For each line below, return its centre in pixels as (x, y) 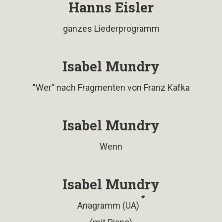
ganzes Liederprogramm (111, 28)
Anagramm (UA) (109, 205)
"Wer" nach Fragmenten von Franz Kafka (111, 87)
